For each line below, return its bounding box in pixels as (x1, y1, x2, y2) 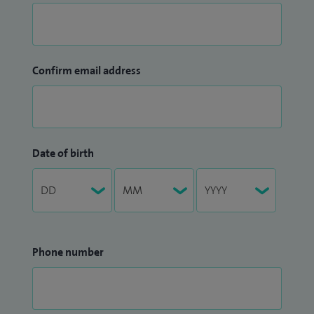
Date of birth (32, 146, 94, 161)
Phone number (32, 245, 104, 260)
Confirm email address (32, 63, 141, 78)
